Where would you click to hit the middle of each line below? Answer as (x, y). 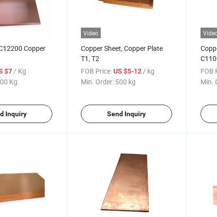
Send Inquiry (126, 114)
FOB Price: (97, 71)
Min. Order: (98, 81)
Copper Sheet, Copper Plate (122, 48)
